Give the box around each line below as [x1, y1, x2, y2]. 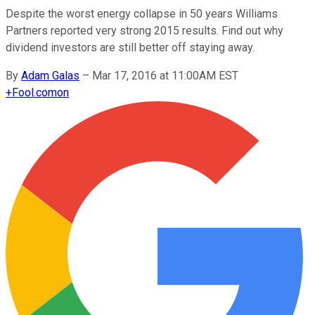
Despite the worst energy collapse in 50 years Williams [6, 6, 278, 20]
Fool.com [12, 85, 57, 99]
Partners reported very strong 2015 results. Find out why [6, 23, 283, 37]
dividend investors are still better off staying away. [6, 40, 255, 54]
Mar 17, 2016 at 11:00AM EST [92, 68, 238, 82]
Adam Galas [21, 68, 79, 82]
